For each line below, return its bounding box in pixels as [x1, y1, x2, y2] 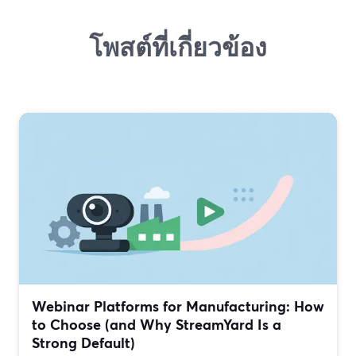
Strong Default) [32, 333, 135, 353]
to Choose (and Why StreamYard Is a [32, 315, 281, 335]
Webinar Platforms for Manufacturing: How [32, 296, 324, 316]
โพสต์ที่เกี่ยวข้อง [89, 29, 267, 64]
